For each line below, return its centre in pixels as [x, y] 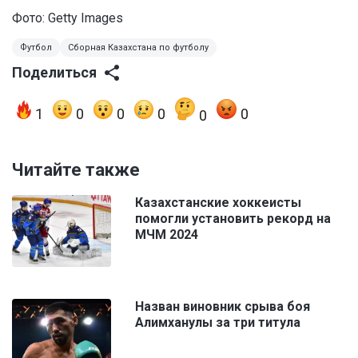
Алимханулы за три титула [218, 323]
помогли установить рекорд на [233, 219]
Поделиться [54, 73]
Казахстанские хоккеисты [218, 203]
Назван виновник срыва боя [223, 307]
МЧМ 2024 [167, 235]
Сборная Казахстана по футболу [138, 48]
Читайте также [76, 170]
